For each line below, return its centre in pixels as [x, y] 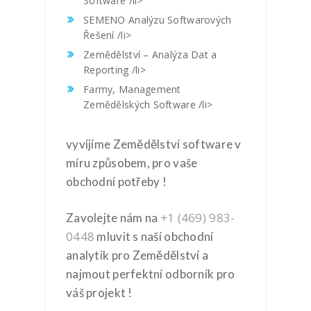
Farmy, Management [132, 89]
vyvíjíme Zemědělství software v [154, 144]
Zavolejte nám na [113, 218]
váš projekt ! [99, 293]
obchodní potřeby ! [117, 181]
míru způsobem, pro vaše [132, 162]
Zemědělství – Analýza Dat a [150, 54]
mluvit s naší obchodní [154, 236]
